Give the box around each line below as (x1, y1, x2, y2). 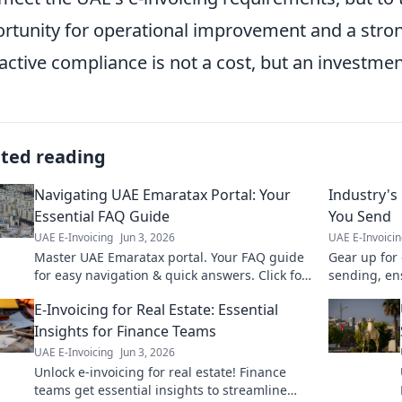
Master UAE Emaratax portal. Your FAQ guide (34, 249, 304, 266)
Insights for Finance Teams (34, 321, 216, 341)
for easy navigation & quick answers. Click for (34, 267, 307, 284)
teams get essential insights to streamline (34, 381, 287, 398)
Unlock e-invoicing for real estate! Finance (34, 363, 286, 380)
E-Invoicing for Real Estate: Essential (34, 300, 278, 319)
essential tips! (34, 284, 118, 301)
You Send (328, 206, 391, 226)
